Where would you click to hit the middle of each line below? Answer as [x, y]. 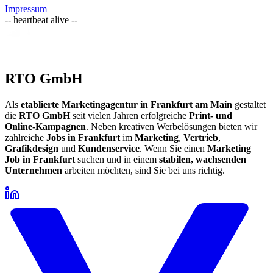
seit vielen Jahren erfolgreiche [128, 116]
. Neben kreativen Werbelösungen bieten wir [172, 127]
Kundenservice [109, 149]
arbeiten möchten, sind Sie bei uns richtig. [144, 171]
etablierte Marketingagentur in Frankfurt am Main [126, 105]
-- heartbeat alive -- [41, 20]
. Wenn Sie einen [172, 149]
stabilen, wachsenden [203, 160]
